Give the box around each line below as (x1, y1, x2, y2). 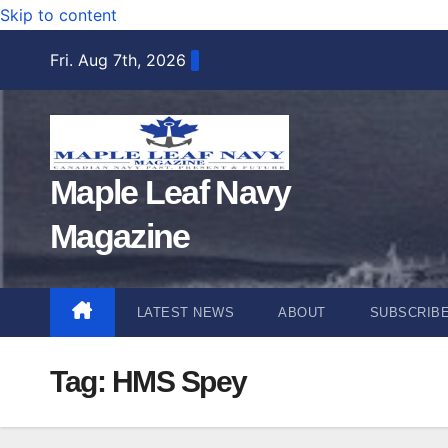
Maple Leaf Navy (50, 172, 291, 211)
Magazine (50, 216, 190, 255)
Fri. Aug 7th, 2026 (50, 49, 186, 70)
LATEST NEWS (136, 304, 234, 320)
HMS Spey (111, 364, 247, 398)
